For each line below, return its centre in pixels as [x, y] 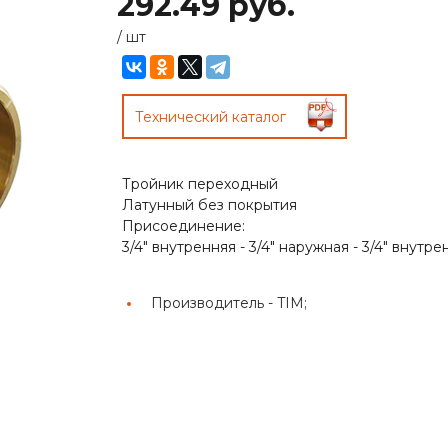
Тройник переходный [200, 183]
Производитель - [214, 302]
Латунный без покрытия [209, 204]
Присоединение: [183, 225]
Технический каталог [210, 116]
